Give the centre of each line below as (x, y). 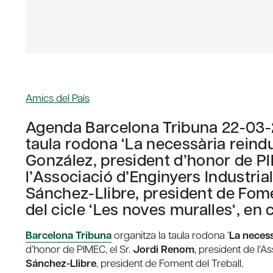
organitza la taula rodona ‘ (170, 235)
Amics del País (58, 98)
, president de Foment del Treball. (171, 263)
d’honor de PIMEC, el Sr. (79, 249)
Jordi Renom (164, 249)
